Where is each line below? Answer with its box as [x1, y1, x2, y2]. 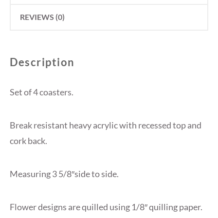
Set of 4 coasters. [10, 86, 73, 97]
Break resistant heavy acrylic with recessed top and [10, 119, 201, 130]
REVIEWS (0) [20, 12, 65, 22]
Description [10, 55, 75, 69]
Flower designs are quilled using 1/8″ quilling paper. [10, 201, 202, 212]
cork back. [10, 135, 47, 146]
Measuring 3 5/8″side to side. [10, 168, 119, 179]
